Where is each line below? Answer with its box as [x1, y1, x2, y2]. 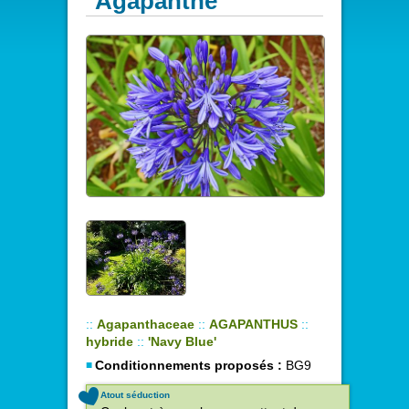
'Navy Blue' [148, 333, 216, 349]
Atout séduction [100, 389, 170, 400]
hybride [86, 333, 133, 349]
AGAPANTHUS [209, 316, 298, 331]
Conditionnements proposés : [95, 357, 282, 372]
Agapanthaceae [97, 316, 194, 331]
